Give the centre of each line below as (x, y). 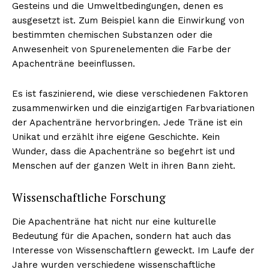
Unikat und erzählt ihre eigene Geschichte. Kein (116, 137)
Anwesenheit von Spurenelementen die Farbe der (122, 49)
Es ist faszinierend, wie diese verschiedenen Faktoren (130, 93)
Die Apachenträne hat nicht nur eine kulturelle (114, 221)
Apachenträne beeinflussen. (74, 63)
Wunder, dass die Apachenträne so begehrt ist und (123, 151)
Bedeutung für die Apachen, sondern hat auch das (122, 236)
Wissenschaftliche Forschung (89, 197)
